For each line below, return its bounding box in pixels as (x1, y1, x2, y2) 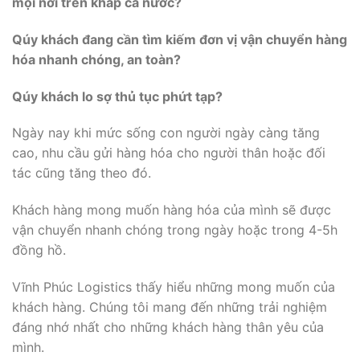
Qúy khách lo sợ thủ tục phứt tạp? (12, 88, 223, 104)
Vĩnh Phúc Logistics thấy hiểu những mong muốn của (12, 279, 335, 296)
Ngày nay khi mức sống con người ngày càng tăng (12, 125, 320, 141)
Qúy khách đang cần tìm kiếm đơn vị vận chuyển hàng (12, 31, 347, 47)
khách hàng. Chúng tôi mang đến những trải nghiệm (12, 299, 327, 316)
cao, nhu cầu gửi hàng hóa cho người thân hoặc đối (12, 145, 325, 162)
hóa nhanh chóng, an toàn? (12, 51, 181, 67)
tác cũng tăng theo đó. (12, 165, 151, 182)
